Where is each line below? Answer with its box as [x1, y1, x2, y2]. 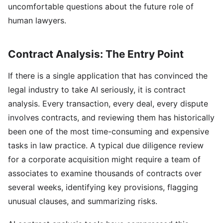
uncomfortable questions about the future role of [8, 1, 194, 11]
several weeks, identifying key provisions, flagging [8, 182, 198, 192]
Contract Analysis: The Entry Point [8, 48, 184, 60]
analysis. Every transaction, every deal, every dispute [8, 99, 208, 109]
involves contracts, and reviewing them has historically [8, 112, 215, 122]
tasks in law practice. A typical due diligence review [8, 140, 204, 150]
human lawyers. [8, 15, 66, 25]
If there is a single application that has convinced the [8, 71, 208, 81]
